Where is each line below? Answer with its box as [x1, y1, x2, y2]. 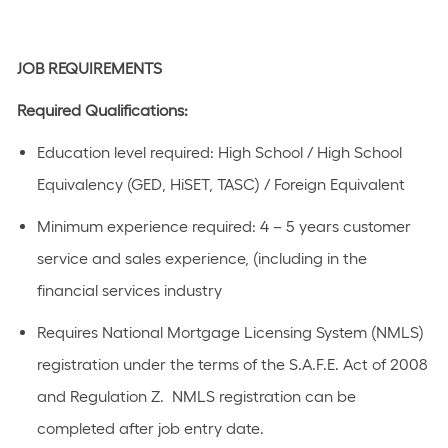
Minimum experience [36, 217, 188, 236]
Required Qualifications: [16, 101, 188, 120]
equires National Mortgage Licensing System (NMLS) [45, 323, 424, 342]
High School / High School [217, 143, 402, 162]
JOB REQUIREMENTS [16, 59, 162, 78]
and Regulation [36, 387, 147, 406]
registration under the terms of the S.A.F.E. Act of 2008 [36, 355, 428, 374]
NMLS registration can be [171, 387, 356, 406]
